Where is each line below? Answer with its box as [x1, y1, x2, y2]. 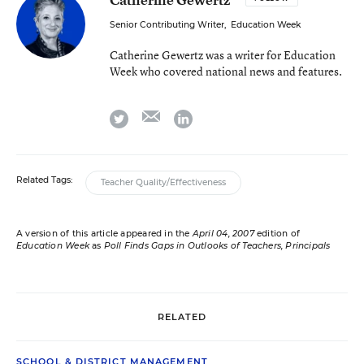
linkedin [192, 106, 236, 124]
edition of [253, 228, 301, 239]
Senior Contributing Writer [110, 19, 224, 30]
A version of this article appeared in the [16, 228, 193, 239]
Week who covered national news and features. [110, 63, 342, 79]
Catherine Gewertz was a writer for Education [110, 47, 336, 63]
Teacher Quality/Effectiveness [101, 177, 226, 188]
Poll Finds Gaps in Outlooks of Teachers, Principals [103, 240, 331, 251]
